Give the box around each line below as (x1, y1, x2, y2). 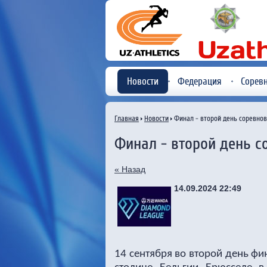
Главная (114, 114, 139, 123)
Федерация (178, 76, 222, 87)
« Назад (114, 164, 145, 174)
